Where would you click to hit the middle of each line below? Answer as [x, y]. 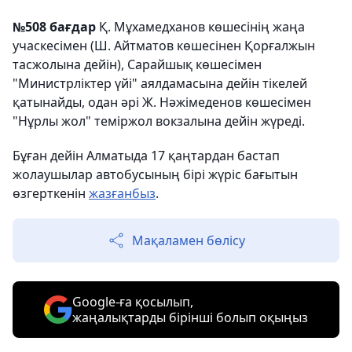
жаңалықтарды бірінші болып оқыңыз [190, 317]
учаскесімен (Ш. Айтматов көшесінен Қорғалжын [164, 46]
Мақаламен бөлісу [189, 240]
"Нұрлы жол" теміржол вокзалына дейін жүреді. [159, 121]
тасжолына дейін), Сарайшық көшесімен [137, 64]
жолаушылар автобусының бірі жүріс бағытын [155, 174]
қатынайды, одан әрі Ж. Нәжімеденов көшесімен [162, 102]
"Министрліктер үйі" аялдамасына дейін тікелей [160, 83]
